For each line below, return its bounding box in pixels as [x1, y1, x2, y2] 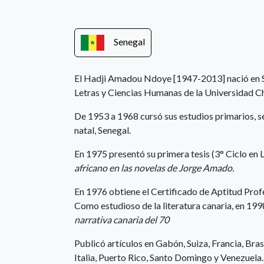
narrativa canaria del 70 [74, 214, 169, 225]
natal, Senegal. [74, 124, 131, 136]
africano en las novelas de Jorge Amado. [74, 162, 234, 173]
